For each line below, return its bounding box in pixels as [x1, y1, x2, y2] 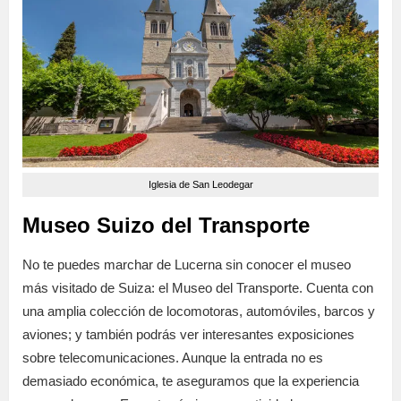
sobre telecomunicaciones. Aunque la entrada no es [22, 349, 323, 365]
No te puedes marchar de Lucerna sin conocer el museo [22, 256, 351, 272]
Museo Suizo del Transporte [22, 212, 310, 237]
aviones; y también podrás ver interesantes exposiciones [22, 326, 354, 342]
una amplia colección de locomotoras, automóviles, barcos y [22, 303, 375, 319]
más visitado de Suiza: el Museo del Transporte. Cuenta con [22, 279, 373, 295]
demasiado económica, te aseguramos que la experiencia [22, 372, 359, 388]
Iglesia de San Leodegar [148, 178, 253, 190]
